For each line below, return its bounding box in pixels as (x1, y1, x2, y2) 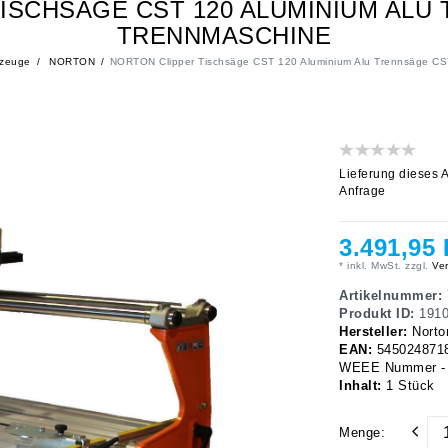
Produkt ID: (339, 307, 419, 322)
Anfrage (339, 184, 386, 199)
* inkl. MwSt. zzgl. (339, 260, 429, 272)
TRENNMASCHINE (116, 22, 332, 50)
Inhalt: (339, 379, 386, 394)
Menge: (339, 426, 385, 441)
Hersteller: (339, 325, 412, 340)
